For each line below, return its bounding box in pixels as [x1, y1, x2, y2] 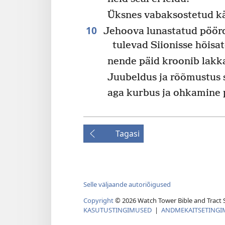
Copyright [83, 195, 114, 205]
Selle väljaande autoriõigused [83, 179, 171, 189]
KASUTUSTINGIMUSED [83, 205, 152, 214]
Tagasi [116, 128, 140, 140]
